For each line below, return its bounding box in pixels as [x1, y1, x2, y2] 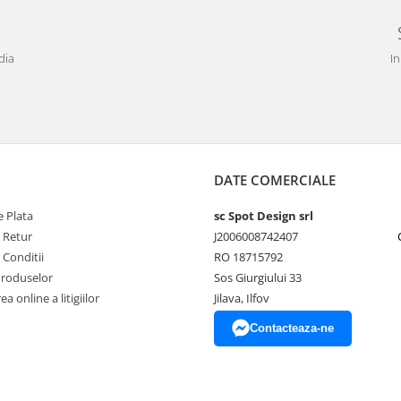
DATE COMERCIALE [214, 171, 336, 190]
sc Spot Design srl [214, 208, 313, 225]
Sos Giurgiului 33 [214, 269, 302, 286]
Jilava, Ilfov [214, 290, 269, 307]
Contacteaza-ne [250, 321, 334, 336]
